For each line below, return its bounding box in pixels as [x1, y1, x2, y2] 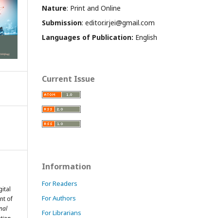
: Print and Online [67, 3, 121, 13]
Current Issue [42, 73, 95, 84]
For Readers [42, 179, 77, 188]
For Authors [42, 194, 76, 202]
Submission [42, 18, 82, 27]
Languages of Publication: [42, 33, 133, 42]
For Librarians [42, 208, 81, 217]
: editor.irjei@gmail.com [82, 18, 155, 27]
